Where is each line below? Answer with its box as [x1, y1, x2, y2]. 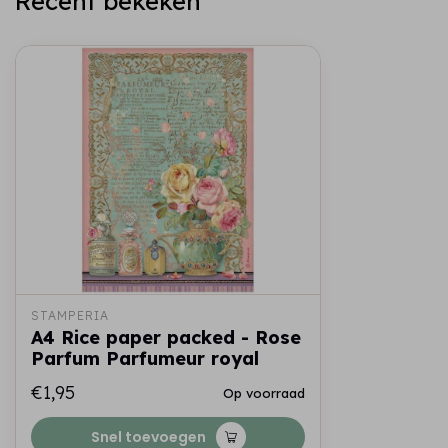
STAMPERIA [31, 308, 109, 323]
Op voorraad [223, 385, 305, 401]
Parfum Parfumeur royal [31, 347, 259, 370]
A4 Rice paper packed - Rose [31, 326, 301, 349]
